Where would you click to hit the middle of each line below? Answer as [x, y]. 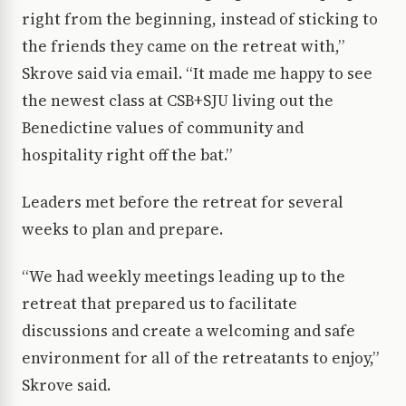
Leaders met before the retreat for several [183, 203]
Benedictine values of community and [163, 128]
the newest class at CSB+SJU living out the [178, 101]
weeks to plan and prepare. [122, 230]
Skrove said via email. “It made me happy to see [197, 74]
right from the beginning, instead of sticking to [200, 19]
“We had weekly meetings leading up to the [184, 277]
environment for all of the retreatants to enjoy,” [200, 358]
